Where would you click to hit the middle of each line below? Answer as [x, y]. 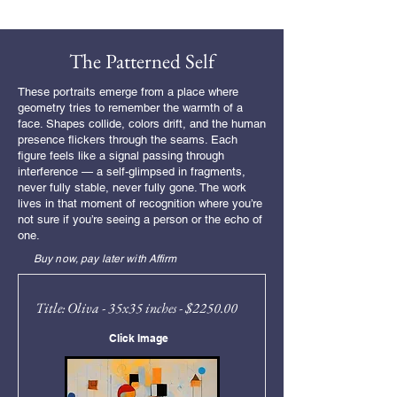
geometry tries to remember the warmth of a [130, 108]
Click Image [139, 338]
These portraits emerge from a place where [128, 92]
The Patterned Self [142, 61]
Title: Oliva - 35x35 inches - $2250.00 [136, 308]
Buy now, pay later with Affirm [105, 259]
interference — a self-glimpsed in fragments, [132, 171]
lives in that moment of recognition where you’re [140, 203]
